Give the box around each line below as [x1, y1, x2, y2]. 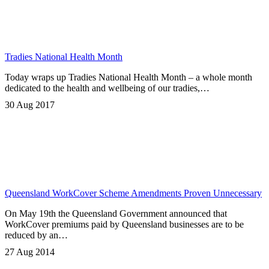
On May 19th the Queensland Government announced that [5, 208, 227, 219]
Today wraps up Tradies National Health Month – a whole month [5, 72, 252, 83]
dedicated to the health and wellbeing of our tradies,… [5, 83, 210, 94]
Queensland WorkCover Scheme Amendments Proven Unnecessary [5, 188, 262, 199]
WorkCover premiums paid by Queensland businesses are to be [5, 219, 244, 230]
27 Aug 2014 [5, 247, 55, 258]
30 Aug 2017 [5, 100, 55, 110]
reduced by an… [5, 230, 68, 241]
